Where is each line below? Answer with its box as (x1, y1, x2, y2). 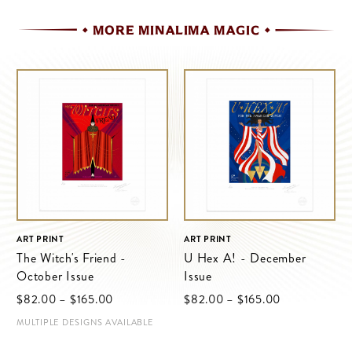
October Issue (16, 266, 94, 285)
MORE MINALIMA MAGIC (92, 22, 260, 38)
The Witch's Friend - (16, 248, 127, 267)
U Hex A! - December (184, 248, 306, 267)
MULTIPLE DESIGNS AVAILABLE (16, 315, 154, 328)
